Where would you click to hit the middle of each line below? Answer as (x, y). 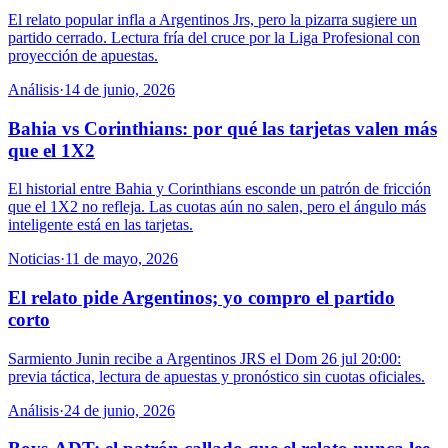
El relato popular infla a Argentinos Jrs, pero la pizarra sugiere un (212, 19)
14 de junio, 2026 (119, 89)
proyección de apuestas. (83, 55)
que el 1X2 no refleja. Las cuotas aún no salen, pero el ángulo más (217, 207)
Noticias (34, 259)
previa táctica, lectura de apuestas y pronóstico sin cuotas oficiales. (216, 376)
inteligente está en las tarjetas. (100, 225)
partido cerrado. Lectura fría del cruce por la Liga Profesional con (214, 37)
